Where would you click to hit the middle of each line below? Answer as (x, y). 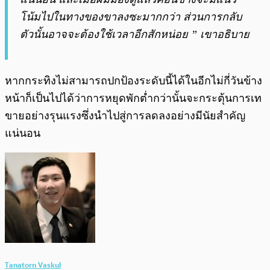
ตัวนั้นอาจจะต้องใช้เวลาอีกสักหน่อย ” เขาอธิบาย (135, 34)
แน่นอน (23, 133)
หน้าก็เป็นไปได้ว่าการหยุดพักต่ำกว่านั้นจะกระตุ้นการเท (133, 98)
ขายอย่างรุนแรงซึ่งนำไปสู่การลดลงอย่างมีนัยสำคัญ (125, 115)
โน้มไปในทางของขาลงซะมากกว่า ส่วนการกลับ (131, 17)
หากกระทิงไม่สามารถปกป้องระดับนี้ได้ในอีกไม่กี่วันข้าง (133, 80)
